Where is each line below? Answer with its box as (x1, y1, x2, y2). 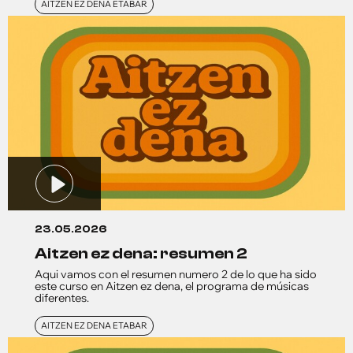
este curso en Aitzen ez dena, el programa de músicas (35, 278, 309, 293)
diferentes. (35, 290, 89, 305)
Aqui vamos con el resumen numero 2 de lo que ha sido (35, 266, 317, 281)
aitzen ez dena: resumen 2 (47, 243, 247, 262)
